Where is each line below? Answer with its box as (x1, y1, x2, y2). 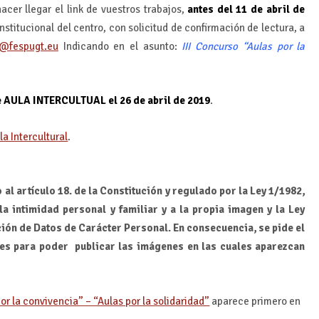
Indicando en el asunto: (58, 40, 182, 53)
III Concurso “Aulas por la (182, 40, 305, 53)
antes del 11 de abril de (187, 3, 305, 16)
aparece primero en (209, 294, 301, 308)
